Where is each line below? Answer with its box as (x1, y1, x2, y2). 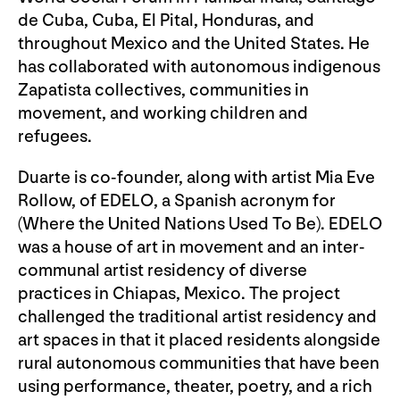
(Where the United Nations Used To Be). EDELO (18, 213, 382, 236)
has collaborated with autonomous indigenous (18, 56, 380, 79)
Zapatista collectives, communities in (18, 79, 309, 102)
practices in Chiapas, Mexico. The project (18, 283, 340, 305)
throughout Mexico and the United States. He (18, 33, 370, 55)
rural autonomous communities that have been (18, 353, 379, 375)
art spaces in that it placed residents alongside (18, 329, 380, 352)
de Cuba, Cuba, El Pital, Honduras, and (18, 10, 314, 32)
